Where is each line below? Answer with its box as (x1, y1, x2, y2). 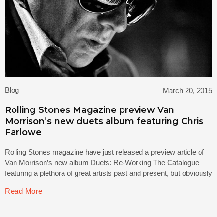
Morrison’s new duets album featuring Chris (5, 115, 203, 126)
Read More (5, 186, 43, 195)
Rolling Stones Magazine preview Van (5, 104, 174, 115)
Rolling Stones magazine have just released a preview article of (5, 147, 204, 156)
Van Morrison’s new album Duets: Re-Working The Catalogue (5, 158, 199, 167)
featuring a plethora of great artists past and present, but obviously (5, 169, 212, 177)
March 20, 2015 (163, 86, 212, 94)
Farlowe (5, 126, 42, 138)
